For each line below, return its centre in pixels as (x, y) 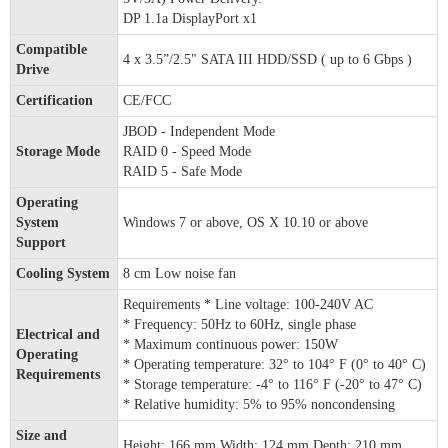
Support (41, 243)
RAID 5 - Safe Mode (182, 172)
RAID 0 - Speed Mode (187, 152)
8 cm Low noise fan (179, 274)
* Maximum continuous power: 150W (230, 345)
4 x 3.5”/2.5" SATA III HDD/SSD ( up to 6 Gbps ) (267, 60)
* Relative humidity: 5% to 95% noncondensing (259, 405)
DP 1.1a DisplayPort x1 (190, 19)
